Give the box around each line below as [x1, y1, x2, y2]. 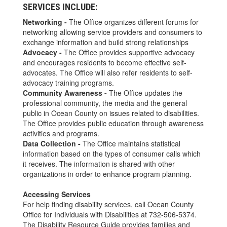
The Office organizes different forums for [67, 16, 199, 27]
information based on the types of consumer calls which [23, 148, 201, 159]
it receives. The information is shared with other [23, 158, 175, 169]
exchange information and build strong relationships [23, 36, 188, 47]
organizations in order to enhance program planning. [23, 168, 192, 179]
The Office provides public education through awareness [23, 118, 204, 128]
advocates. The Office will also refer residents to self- [23, 67, 193, 78]
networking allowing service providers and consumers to [23, 26, 202, 37]
